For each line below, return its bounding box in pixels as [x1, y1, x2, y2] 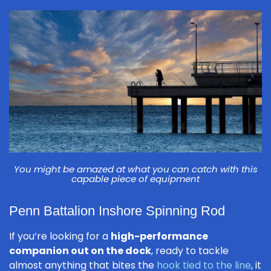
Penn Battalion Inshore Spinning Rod [9, 203, 225, 219]
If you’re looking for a [9, 229, 111, 244]
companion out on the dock [9, 244, 151, 258]
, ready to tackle [151, 244, 229, 258]
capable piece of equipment [71, 172, 200, 186]
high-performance [111, 229, 208, 244]
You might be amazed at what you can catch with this [13, 163, 258, 176]
